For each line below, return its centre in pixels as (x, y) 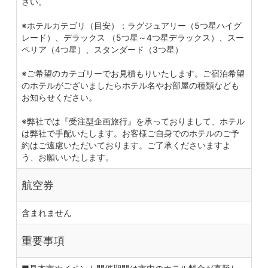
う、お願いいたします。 (68, 157)
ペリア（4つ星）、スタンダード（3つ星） (102, 49)
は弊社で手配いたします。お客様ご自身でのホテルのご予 (130, 133)
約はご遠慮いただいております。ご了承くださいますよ (126, 145)
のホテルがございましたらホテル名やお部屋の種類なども (130, 85)
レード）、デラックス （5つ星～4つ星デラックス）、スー (133, 37)
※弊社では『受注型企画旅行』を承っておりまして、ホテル (133, 121)
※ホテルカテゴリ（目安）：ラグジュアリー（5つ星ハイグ (132, 25)
